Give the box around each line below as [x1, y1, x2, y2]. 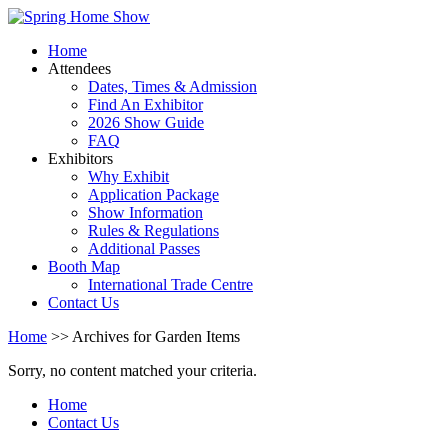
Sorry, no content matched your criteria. [8, 362, 257, 379]
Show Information [88, 204, 203, 221]
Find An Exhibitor [88, 96, 203, 113]
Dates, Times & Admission [88, 78, 257, 95]
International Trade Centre [88, 276, 253, 293]
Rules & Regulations [88, 222, 219, 239]
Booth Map [48, 258, 120, 275]
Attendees [48, 60, 111, 77]
